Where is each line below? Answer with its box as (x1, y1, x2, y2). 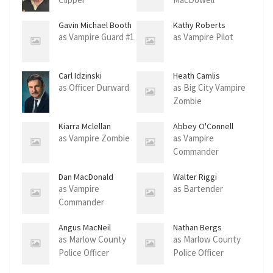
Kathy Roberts (173, 19, 225, 31)
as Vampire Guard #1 (58, 31, 134, 43)
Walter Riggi (173, 171, 217, 183)
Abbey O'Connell (173, 121, 233, 132)
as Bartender (173, 183, 223, 195)
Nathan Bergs (173, 222, 222, 233)
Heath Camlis (173, 70, 220, 82)
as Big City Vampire (173, 82, 246, 94)
